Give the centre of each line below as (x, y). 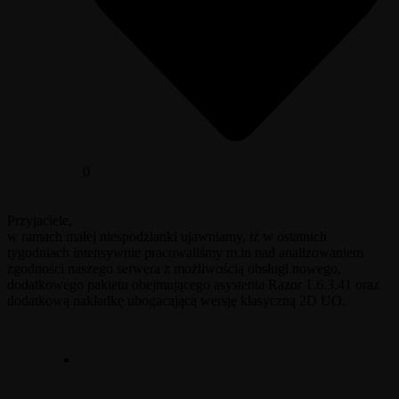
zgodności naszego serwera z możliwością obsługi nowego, (174, 268)
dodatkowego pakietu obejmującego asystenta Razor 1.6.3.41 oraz (193, 284)
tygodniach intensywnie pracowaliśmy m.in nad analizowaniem (185, 252)
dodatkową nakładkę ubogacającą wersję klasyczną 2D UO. (176, 300)
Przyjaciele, (40, 220)
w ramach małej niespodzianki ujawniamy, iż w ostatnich (167, 236)
